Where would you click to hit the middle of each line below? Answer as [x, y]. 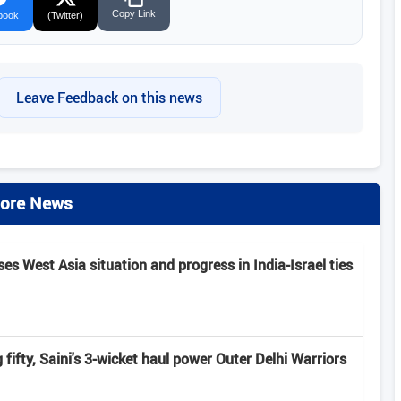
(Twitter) [65, 16]
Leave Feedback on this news [109, 98]
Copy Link [134, 14]
